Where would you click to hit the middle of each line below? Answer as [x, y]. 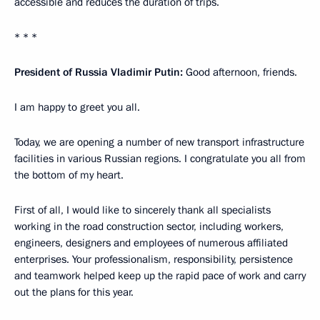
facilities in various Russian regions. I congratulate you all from [160, 159]
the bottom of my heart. [69, 175]
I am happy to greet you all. [77, 107]
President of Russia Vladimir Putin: [100, 72]
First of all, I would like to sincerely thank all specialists [142, 210]
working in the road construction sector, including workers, [149, 226]
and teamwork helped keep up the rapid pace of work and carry [160, 276]
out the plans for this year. [74, 292]
